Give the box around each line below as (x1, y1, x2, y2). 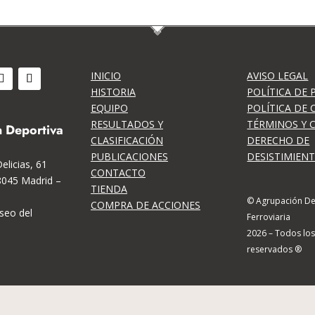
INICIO (90, 68, 121, 82)
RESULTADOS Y (90, 117, 163, 131)
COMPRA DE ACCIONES (90, 198, 200, 212)
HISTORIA (90, 84, 136, 98)
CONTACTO (90, 165, 146, 179)
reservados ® (247, 243, 302, 256)
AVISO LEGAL (247, 68, 309, 82)
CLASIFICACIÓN (90, 133, 163, 147)
